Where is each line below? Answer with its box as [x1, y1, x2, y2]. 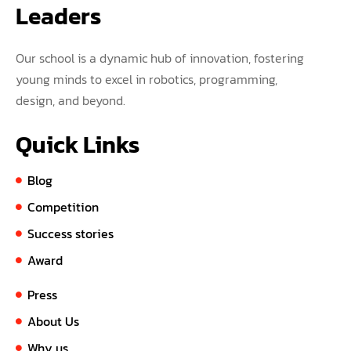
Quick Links [16, 127, 139, 163]
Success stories [27, 224, 114, 244]
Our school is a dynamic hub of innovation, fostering [16, 49, 304, 68]
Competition [27, 197, 99, 217]
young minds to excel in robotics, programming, [16, 70, 277, 89]
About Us [27, 312, 79, 331]
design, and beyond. [16, 91, 125, 110]
